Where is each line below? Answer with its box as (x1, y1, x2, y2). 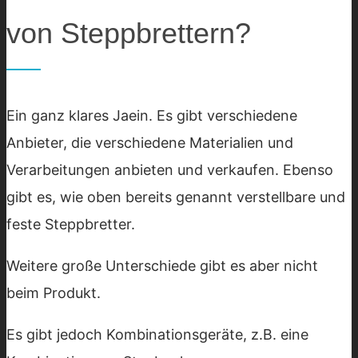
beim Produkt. (6, 284, 101, 301)
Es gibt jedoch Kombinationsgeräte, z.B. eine (6, 325, 308, 343)
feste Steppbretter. (6, 215, 135, 233)
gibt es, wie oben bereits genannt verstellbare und (6, 188, 345, 205)
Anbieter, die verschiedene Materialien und (6, 133, 293, 151)
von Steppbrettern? (6, 16, 251, 50)
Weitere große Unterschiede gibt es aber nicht (6, 257, 318, 274)
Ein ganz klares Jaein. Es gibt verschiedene (6, 106, 297, 124)
